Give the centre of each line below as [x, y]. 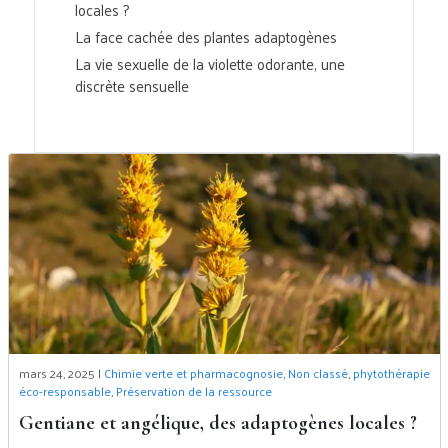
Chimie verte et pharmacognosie [193, 373]
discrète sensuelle [132, 85]
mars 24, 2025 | [61, 373]
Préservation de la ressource [193, 391]
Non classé [317, 373]
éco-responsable [64, 391]
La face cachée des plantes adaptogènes [206, 36]
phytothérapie [391, 373]
